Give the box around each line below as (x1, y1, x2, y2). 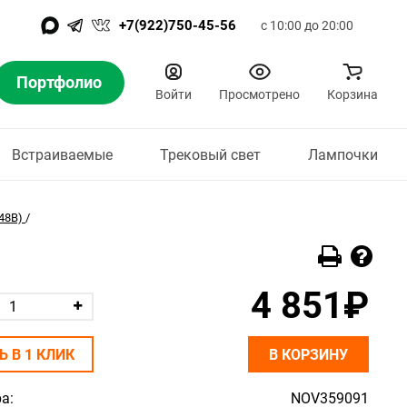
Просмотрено (219, 87, 300, 102)
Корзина (327, 87, 378, 102)
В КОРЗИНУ (269, 346, 348, 363)
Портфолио (16, 73, 102, 92)
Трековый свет (159, 145, 261, 164)
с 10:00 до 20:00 (261, 18, 353, 33)
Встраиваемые (11, 145, 113, 164)
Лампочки (307, 145, 378, 164)
